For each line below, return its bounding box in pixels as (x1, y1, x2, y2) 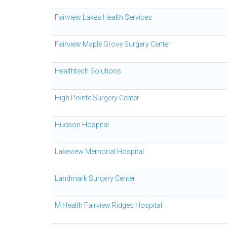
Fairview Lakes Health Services (55, 13, 152, 21)
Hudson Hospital (55, 121, 109, 129)
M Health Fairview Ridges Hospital (55, 201, 162, 209)
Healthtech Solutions (55, 67, 121, 75)
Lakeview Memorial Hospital (55, 147, 144, 156)
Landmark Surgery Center (55, 174, 135, 182)
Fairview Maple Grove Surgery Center (55, 40, 171, 48)
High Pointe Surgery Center (55, 94, 139, 102)
